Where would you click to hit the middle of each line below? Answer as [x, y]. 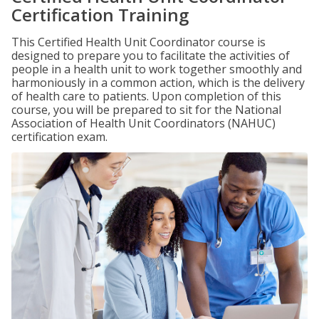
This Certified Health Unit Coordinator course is [138, 42]
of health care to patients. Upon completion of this [146, 96]
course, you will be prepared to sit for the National [146, 110]
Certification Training [100, 15]
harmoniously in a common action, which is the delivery [158, 83]
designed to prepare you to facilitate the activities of [151, 56]
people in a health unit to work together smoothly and [157, 69]
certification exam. [59, 137]
